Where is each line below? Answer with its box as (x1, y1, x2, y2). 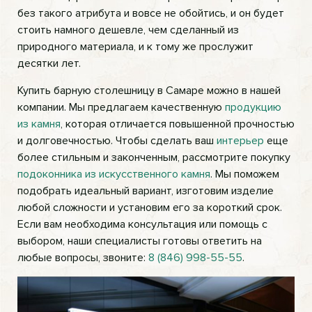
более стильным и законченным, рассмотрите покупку (17, 150, 290, 164)
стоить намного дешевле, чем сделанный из (17, 23, 239, 37)
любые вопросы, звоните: (17, 251, 148, 265)
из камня (17, 117, 61, 131)
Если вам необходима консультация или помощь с (17, 217, 267, 231)
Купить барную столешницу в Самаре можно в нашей (17, 84, 281, 97)
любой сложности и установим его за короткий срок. (17, 201, 282, 214)
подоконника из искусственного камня (17, 167, 210, 181)
